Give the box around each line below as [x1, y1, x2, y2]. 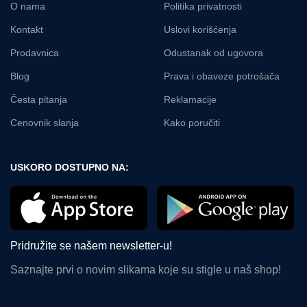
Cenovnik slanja [10, 117, 79, 129]
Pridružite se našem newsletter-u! [10, 240, 172, 252]
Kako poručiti [164, 117, 220, 129]
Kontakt [10, 24, 43, 36]
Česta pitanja [10, 94, 67, 106]
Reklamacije [164, 94, 217, 106]
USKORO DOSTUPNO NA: [10, 162, 129, 173]
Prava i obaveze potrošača [164, 71, 280, 82]
